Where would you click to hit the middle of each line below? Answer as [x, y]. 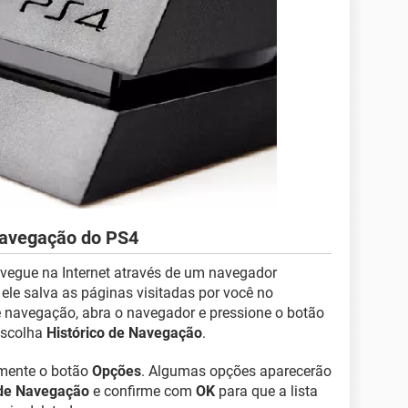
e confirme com [143, 391]
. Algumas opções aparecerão [236, 371]
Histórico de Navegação [124, 333]
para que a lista [266, 391]
